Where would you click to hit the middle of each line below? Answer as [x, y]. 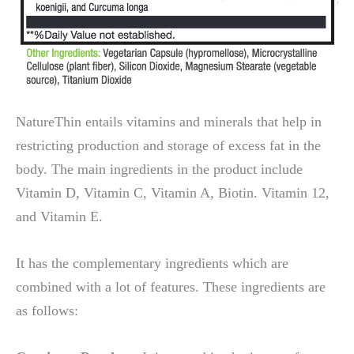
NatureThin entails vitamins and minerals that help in [169, 121]
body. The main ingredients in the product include [159, 169]
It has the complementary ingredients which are [152, 264]
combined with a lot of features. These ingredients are [171, 287]
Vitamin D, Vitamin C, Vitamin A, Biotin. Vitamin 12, [173, 192]
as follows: [47, 311]
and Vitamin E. [59, 216]
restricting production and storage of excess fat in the [168, 145]
